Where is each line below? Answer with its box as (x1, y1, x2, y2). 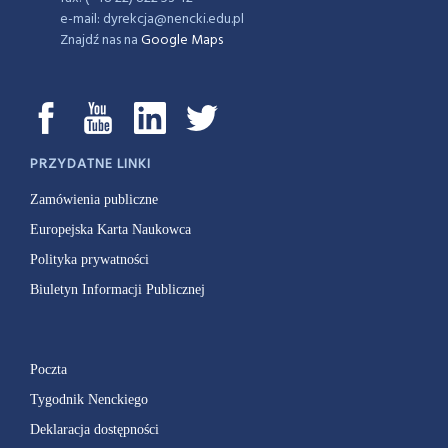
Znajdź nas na (60, 28, 141, 52)
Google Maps (141, 28, 223, 52)
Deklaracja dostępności (30, 421, 159, 437)
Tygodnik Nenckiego (30, 391, 148, 407)
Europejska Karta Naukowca (30, 221, 191, 237)
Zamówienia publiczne (30, 191, 158, 207)
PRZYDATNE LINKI (30, 152, 151, 176)
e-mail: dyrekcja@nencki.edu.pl (60, 7, 244, 31)
